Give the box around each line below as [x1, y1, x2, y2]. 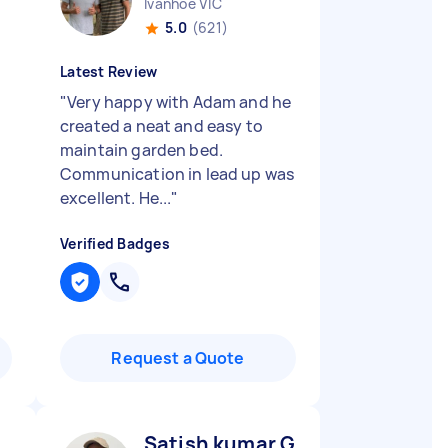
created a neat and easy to [60, 115, 263, 137]
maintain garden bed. [60, 139, 223, 161]
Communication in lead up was [60, 163, 295, 185]
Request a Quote [111, 347, 245, 369]
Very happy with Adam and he [67, 91, 292, 113]
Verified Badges [60, 234, 170, 253]
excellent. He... [60, 187, 172, 209]
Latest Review [60, 62, 158, 81]
